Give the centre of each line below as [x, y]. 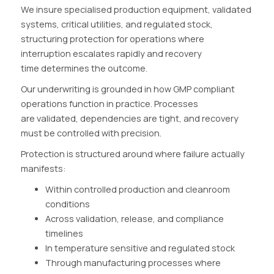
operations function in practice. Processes [109, 103]
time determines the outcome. [85, 68]
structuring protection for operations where [112, 39]
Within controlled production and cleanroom [137, 189]
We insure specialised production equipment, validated [136, 9]
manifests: [44, 168]
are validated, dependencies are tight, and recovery [129, 118]
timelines [65, 233]
